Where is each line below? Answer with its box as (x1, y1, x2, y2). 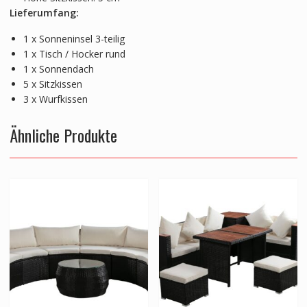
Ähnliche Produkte (9, 122, 117, 147)
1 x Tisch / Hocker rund (23, 47, 125, 60)
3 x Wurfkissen (23, 92, 88, 106)
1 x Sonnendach (23, 62, 94, 75)
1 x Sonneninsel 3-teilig (23, 32, 125, 45)
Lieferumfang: (9, 5, 79, 19)
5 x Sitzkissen (23, 77, 82, 90)
